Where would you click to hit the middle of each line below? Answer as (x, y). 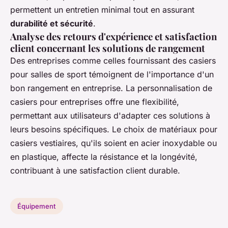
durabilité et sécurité (52, 23)
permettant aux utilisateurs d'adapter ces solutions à (110, 116)
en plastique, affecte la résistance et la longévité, (104, 157)
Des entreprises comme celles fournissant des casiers (113, 61)
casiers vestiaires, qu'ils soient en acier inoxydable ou (113, 143)
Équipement (37, 206)
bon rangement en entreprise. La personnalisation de (111, 88)
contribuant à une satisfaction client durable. (95, 170)
